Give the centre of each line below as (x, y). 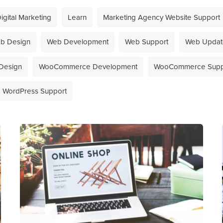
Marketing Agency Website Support (162, 18)
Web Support (147, 42)
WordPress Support (34, 91)
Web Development (78, 42)
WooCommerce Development (88, 66)
